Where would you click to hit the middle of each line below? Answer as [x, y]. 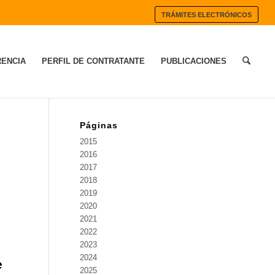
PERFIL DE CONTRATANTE [93, 61]
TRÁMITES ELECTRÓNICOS [207, 15]
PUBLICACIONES [193, 61]
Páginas [99, 125]
